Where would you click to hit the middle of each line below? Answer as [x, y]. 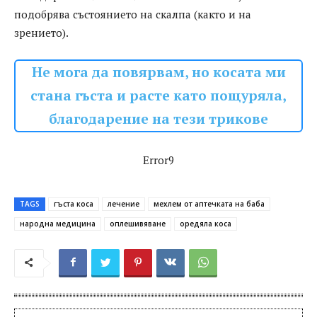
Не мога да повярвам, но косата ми [158, 73]
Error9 [158, 160]
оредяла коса [206, 224]
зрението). [41, 33]
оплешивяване [138, 224]
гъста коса [74, 204]
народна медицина [58, 224]
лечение [123, 204]
